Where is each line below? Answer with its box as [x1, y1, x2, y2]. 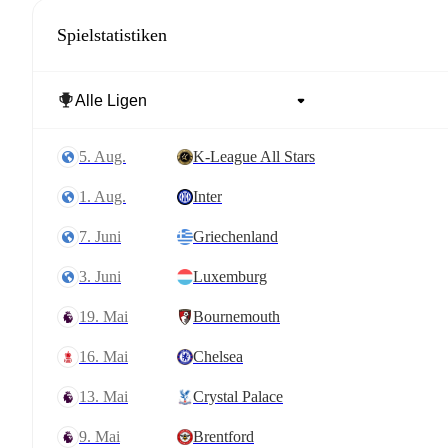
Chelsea [193, 348, 243, 365]
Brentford [193, 428, 254, 445]
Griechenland [193, 228, 278, 245]
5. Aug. [91, 148, 126, 165]
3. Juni [91, 268, 121, 285]
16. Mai [87, 348, 128, 365]
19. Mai [87, 308, 128, 325]
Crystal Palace [193, 388, 283, 405]
